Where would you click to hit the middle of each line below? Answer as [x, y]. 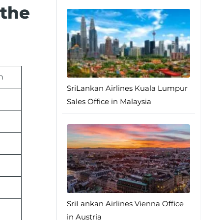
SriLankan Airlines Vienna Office [125, 204]
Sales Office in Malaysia [109, 102]
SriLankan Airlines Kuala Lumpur [127, 88]
